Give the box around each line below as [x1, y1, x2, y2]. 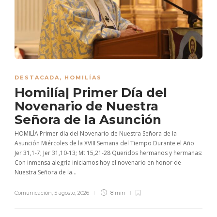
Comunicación [15, 189, 52, 196]
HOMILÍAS [64, 74, 102, 81]
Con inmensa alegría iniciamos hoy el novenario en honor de [15, 158, 181, 167]
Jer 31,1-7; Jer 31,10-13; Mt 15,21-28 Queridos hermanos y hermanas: [15, 148, 202, 157]
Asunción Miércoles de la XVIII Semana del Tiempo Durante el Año [15, 139, 194, 147]
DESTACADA [15, 74, 60, 81]
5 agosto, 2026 [54, 189, 89, 196]
